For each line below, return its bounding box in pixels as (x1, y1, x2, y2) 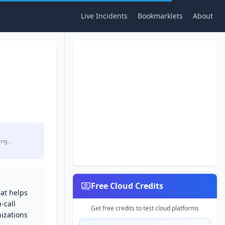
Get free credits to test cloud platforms (91, 204, 199, 212)
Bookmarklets (138, 11, 183, 21)
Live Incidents (81, 11, 128, 21)
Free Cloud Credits (91, 180, 163, 191)
